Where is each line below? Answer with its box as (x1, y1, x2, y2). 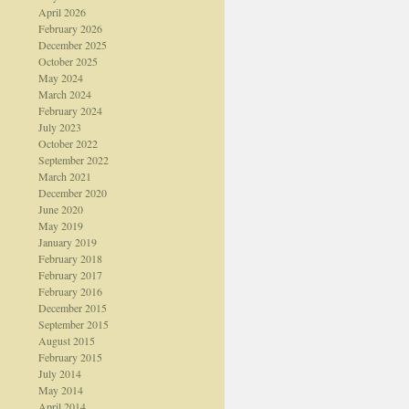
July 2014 (37, 366, 81, 381)
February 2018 (37, 251, 102, 266)
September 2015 (37, 317, 109, 331)
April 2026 (37, 5, 86, 19)
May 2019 (37, 218, 83, 233)
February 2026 (37, 21, 102, 36)
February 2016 (37, 284, 102, 299)
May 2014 (37, 383, 83, 397)
